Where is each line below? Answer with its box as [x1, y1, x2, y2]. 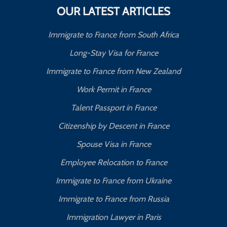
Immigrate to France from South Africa [48, 30, 179, 40]
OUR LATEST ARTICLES [57, 5, 170, 19]
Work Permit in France [76, 85, 151, 95]
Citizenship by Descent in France [58, 121, 169, 131]
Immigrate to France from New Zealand [46, 66, 181, 77]
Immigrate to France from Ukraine [56, 176, 171, 186]
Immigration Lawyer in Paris [66, 212, 161, 222]
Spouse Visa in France [76, 139, 151, 149]
